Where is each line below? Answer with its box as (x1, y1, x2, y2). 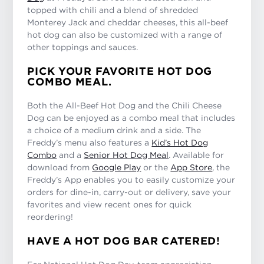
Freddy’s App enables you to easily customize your (27, 175, 236, 184)
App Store (170, 163, 213, 172)
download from (27, 163, 93, 172)
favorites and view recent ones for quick (27, 200, 192, 209)
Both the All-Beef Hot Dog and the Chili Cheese (27, 101, 222, 110)
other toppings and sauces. (27, 42, 138, 52)
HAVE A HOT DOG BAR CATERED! (27, 235, 220, 247)
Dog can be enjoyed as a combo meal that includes (27, 113, 236, 123)
